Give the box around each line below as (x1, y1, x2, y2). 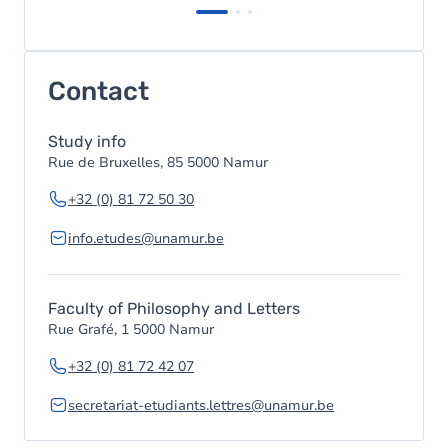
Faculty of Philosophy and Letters (48, 298, 300, 318)
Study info (48, 131, 126, 151)
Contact (48, 75, 149, 107)
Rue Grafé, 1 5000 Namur (48, 319, 214, 339)
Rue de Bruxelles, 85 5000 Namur (48, 152, 268, 172)
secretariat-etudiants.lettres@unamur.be (68, 395, 334, 415)
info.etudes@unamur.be (68, 228, 224, 248)
